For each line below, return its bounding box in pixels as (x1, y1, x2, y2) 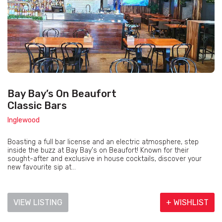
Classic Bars (7, 100, 67, 112)
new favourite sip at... (7, 163, 76, 172)
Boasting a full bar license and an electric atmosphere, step (7, 138, 199, 147)
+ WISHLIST (166, 198, 209, 208)
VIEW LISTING (13, 198, 62, 208)
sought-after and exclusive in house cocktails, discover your (7, 155, 202, 164)
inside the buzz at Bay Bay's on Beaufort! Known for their (7, 146, 189, 155)
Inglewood (7, 116, 40, 125)
